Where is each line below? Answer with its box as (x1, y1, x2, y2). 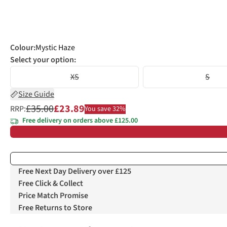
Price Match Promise (18, 190, 88, 201)
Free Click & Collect (18, 178, 83, 189)
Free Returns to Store (18, 202, 92, 213)
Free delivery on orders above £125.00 (22, 116, 138, 126)
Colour (10, 42, 33, 53)
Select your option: (10, 54, 76, 65)
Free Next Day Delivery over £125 (18, 166, 131, 177)
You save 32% (85, 103, 126, 114)
